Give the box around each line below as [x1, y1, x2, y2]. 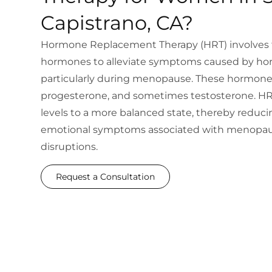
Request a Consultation [56, 171, 155, 183]
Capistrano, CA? [41, 11, 194, 35]
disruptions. [41, 141, 98, 153]
